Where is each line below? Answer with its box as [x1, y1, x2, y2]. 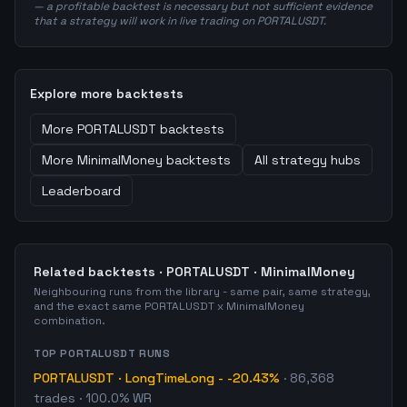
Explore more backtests [30, 85, 184, 102]
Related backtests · [34, 263, 166, 280]
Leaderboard [42, 183, 121, 199]
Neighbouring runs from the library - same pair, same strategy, [34, 284, 371, 299]
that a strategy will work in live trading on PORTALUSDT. [34, 14, 326, 28]
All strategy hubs [254, 152, 361, 168]
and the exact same [34, 299, 144, 313]
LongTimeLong [125, 370, 214, 386]
